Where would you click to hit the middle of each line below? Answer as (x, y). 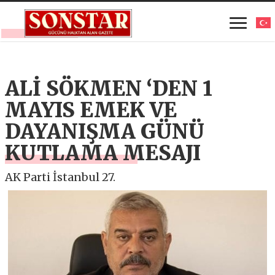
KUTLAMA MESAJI (103, 153)
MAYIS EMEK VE (91, 110)
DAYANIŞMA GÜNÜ (105, 132)
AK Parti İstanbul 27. (60, 177)
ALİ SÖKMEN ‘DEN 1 (109, 89)
